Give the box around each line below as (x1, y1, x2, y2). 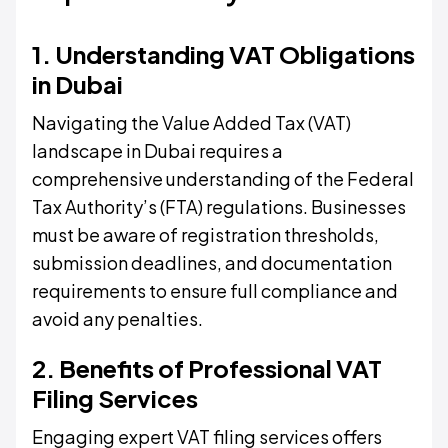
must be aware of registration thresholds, (32, 222, 379, 246)
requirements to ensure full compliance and (32, 278, 398, 302)
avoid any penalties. (32, 306, 203, 330)
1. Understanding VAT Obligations (32, 38, 415, 69)
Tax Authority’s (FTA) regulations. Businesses (32, 194, 406, 218)
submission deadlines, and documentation (32, 250, 392, 274)
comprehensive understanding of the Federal (32, 166, 414, 190)
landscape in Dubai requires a (32, 138, 283, 162)
